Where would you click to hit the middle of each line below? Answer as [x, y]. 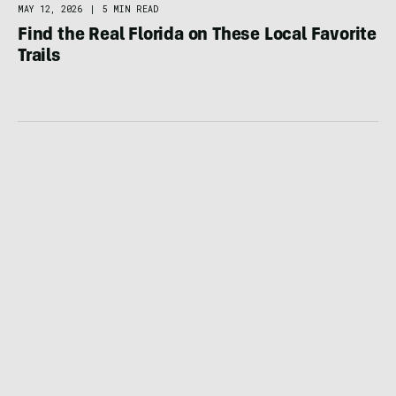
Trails [39, 58]
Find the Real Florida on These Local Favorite [197, 37]
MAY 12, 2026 [50, 10]
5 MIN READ [130, 10]
